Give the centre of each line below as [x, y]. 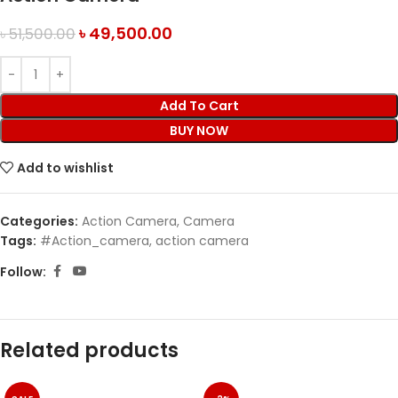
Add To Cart [199, 106]
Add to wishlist [66, 168]
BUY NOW [199, 131]
